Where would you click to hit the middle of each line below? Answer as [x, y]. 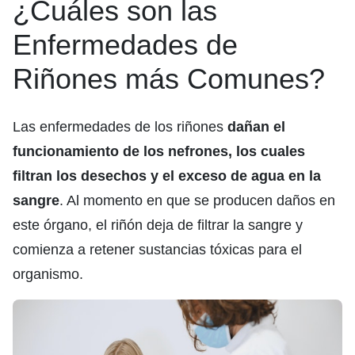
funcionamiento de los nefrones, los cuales [159, 152]
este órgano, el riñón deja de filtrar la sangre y [158, 225]
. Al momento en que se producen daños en [197, 201]
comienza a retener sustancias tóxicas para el [157, 250]
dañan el [256, 127]
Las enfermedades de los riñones [120, 127]
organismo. [48, 275]
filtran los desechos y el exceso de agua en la [167, 176]
